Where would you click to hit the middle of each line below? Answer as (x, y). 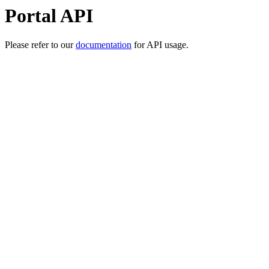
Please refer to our (40, 45)
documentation (104, 45)
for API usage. (160, 45)
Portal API (49, 16)
